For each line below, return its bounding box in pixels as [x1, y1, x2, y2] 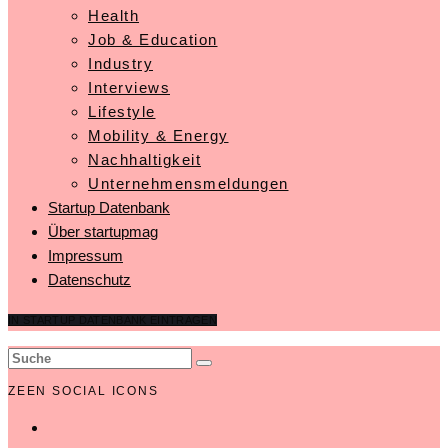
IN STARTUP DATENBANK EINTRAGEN [8, 314, 217, 327]
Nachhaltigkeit [88, 151, 201, 169]
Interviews [88, 79, 170, 97]
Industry [88, 55, 153, 73]
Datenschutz [48, 271, 131, 289]
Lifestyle [88, 103, 156, 121]
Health [88, 7, 139, 25]
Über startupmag [48, 223, 158, 241]
